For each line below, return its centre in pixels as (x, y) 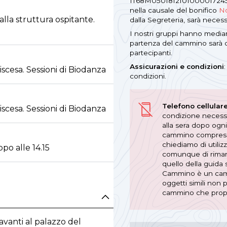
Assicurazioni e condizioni (177, 66)
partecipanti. (151, 52)
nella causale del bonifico (174, 10)
